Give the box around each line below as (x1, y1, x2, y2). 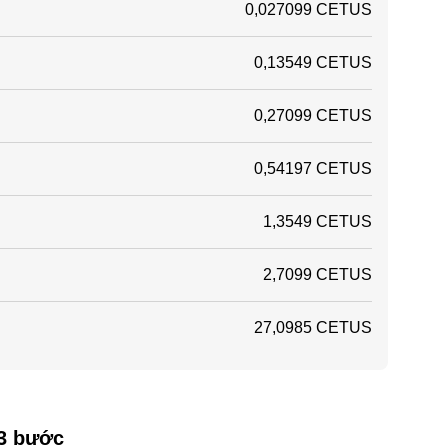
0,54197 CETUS (254, 160, 372, 177)
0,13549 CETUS (254, 54, 372, 71)
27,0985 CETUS (254, 319, 372, 336)
